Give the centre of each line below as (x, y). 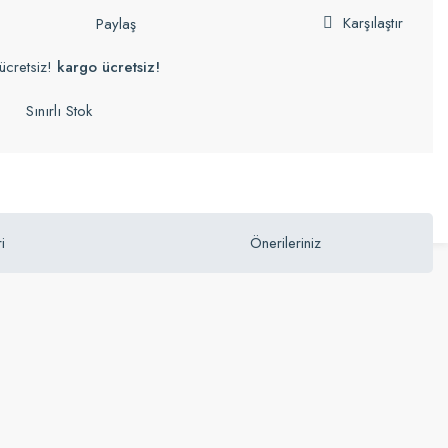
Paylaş (116, 24)
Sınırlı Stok (59, 110)
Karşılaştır (373, 23)
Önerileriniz (285, 243)
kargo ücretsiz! (108, 67)
